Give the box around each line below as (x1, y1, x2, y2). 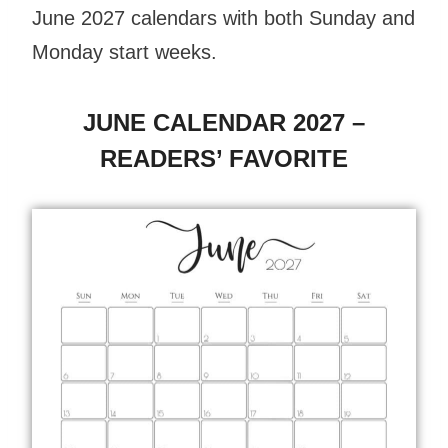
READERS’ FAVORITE (100, 144, 348, 172)
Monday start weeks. (32, 40, 217, 63)
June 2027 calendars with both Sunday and (32, 6, 415, 29)
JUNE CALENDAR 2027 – (83, 108, 365, 136)
